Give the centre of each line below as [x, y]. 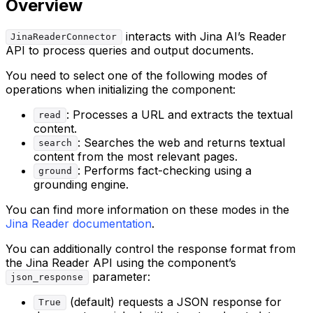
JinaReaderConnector [64, 37]
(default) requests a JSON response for [174, 301]
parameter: [119, 276]
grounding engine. [81, 184]
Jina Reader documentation [79, 223]
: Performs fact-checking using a [164, 170]
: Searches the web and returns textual [181, 142]
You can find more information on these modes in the [147, 209]
